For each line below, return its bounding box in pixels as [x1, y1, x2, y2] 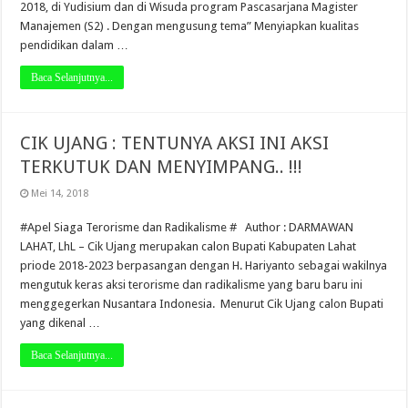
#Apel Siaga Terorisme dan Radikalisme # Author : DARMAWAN [20, 219, 368, 234]
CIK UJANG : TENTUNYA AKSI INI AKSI [20, 131, 330, 154]
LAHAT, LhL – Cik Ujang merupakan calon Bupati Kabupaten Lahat [20, 239, 357, 253]
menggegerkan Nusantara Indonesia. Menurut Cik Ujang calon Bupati [20, 296, 384, 311]
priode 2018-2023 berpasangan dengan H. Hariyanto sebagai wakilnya [20, 258, 388, 272]
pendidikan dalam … [20, 37, 129, 52]
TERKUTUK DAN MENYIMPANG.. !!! [20, 155, 303, 178]
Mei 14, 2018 [31, 187, 89, 199]
